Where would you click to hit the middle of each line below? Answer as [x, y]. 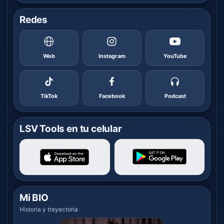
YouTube [175, 56]
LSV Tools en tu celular [71, 128]
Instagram [112, 56]
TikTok [49, 96]
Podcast [175, 96]
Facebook [112, 96]
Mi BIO [34, 197]
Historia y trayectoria [49, 209]
